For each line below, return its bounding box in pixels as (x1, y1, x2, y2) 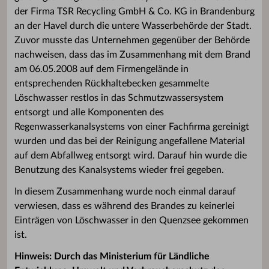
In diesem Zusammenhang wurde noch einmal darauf (14, 187, 236, 196)
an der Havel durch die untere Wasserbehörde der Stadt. (14, 21, 252, 31)
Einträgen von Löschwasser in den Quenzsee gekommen (14, 216, 249, 225)
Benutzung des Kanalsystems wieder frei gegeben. (14, 165, 224, 175)
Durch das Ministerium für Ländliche (52, 252, 210, 261)
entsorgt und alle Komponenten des (14, 107, 164, 117)
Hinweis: (14, 252, 52, 261)
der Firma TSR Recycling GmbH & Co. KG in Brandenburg (14, 7, 255, 16)
